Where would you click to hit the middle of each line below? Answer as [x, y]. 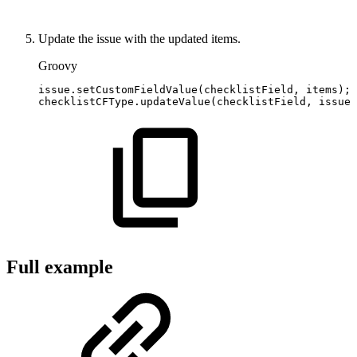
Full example [60, 267]
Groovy [58, 66]
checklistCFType [86, 102]
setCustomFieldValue [137, 90]
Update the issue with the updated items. [139, 39]
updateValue [175, 102]
